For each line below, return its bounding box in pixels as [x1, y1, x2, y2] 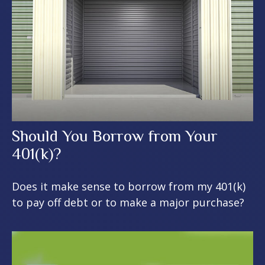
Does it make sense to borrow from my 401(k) [12, 179, 245, 194]
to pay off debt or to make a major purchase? [12, 195, 244, 210]
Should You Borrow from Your [12, 127, 218, 146]
